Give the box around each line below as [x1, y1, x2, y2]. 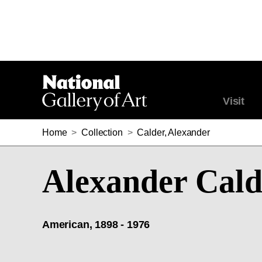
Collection [81, 127, 123, 137]
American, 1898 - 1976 [42, 219, 150, 230]
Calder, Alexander [137, 127, 210, 137]
